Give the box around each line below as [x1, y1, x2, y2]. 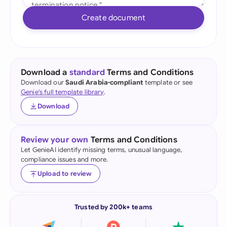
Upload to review [37, 169, 92, 178]
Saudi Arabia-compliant [65, 78, 143, 87]
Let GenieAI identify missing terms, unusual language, [21, 145, 182, 154]
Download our [21, 78, 66, 87]
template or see [143, 78, 193, 87]
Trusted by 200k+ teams [74, 203, 153, 211]
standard [69, 67, 105, 78]
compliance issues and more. [21, 155, 108, 164]
